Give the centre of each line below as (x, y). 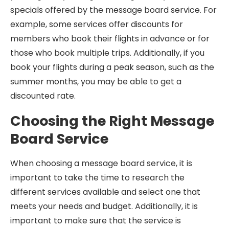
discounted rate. (43, 96)
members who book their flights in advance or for (110, 39)
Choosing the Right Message (112, 121)
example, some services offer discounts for (97, 24)
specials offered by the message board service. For (113, 10)
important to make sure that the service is (96, 221)
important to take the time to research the (97, 178)
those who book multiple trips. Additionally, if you (107, 53)
